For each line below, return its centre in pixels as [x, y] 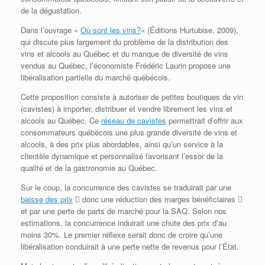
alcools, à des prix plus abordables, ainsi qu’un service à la [122, 144]
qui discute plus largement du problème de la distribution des [125, 42]
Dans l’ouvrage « [51, 30]
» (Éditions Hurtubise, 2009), [190, 30]
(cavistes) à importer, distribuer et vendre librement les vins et [127, 109]
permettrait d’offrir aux [205, 121]
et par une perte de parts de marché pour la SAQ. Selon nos [124, 211]
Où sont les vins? [111, 30]
